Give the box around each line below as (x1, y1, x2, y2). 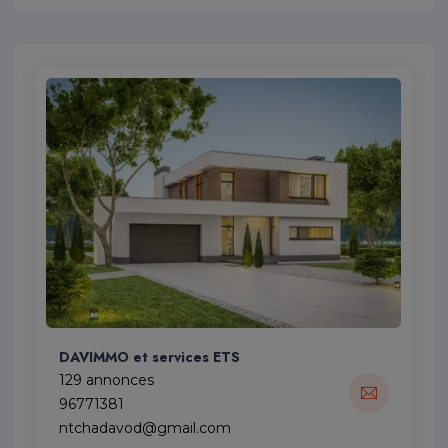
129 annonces (59, 371, 155, 390)
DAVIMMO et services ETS (59, 347, 241, 368)
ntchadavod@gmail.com (59, 419, 232, 438)
